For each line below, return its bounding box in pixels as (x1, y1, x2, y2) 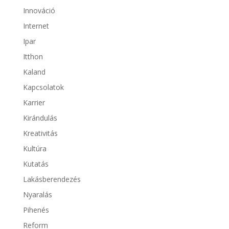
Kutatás (22, 158, 49, 169)
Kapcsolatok (22, 82, 64, 92)
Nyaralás (22, 189, 52, 199)
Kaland (22, 66, 45, 77)
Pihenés (22, 204, 49, 215)
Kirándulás (22, 112, 57, 123)
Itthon (22, 51, 43, 61)
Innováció (22, 5, 55, 15)
